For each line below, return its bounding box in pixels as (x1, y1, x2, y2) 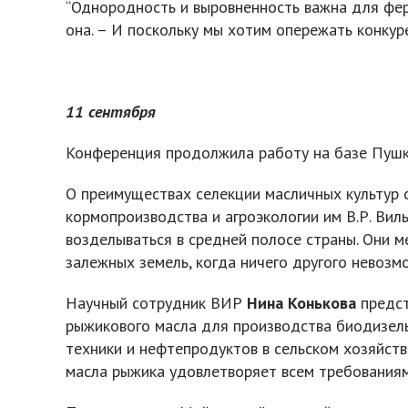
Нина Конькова (247, 292, 356, 313)
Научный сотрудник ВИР (66, 292, 247, 313)
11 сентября (66, 101, 160, 122)
